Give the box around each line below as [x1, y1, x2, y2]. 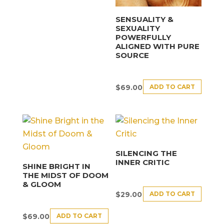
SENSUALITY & [115, 14, 174, 24]
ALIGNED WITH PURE [115, 41, 200, 51]
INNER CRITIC [115, 157, 170, 167]
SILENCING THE [115, 148, 177, 158]
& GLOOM [22, 179, 61, 189]
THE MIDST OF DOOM [22, 170, 108, 180]
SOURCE [115, 50, 149, 60]
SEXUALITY [115, 23, 160, 33]
